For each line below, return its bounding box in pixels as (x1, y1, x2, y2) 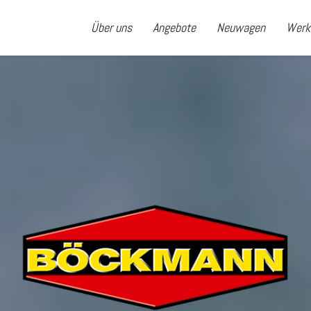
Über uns (91, 19, 132, 35)
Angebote (153, 19, 196, 35)
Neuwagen (217, 19, 265, 35)
